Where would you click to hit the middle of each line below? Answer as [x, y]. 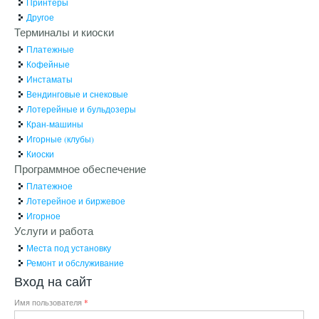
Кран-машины [54, 124]
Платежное [49, 186]
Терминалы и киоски [64, 32]
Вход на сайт [53, 282]
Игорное [43, 216]
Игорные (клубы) [60, 139]
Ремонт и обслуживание [75, 263]
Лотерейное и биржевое [75, 201]
